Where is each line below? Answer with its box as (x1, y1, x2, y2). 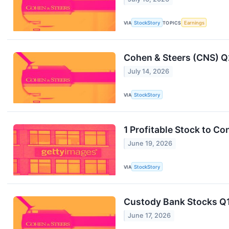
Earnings (184, 19, 204, 26)
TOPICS (163, 19, 181, 26)
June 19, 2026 (128, 140, 173, 148)
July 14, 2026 (128, 67, 170, 76)
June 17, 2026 (128, 212, 171, 220)
